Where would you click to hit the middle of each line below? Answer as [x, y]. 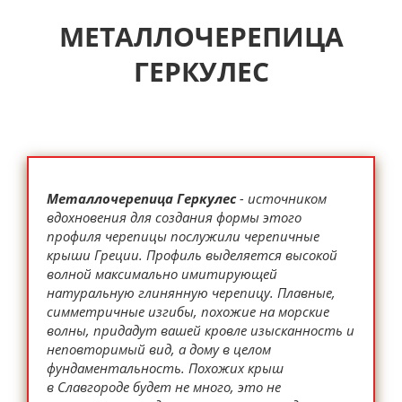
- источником [281, 198]
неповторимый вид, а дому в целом [159, 349]
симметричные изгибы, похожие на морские [188, 311]
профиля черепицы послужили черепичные [183, 236]
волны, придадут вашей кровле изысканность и [201, 330]
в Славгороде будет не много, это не [164, 387]
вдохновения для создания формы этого [174, 217]
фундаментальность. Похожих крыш [165, 368]
